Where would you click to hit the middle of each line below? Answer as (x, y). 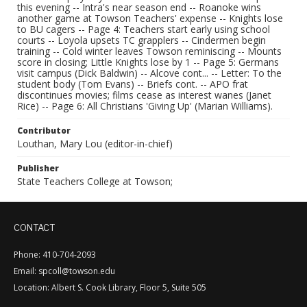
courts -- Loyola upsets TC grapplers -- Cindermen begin (142, 40)
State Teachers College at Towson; (95, 181)
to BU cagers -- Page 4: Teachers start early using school (144, 29)
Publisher (38, 168)
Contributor (44, 131)
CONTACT (34, 228)
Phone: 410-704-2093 (55, 255)
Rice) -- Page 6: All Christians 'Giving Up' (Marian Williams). (145, 106)
